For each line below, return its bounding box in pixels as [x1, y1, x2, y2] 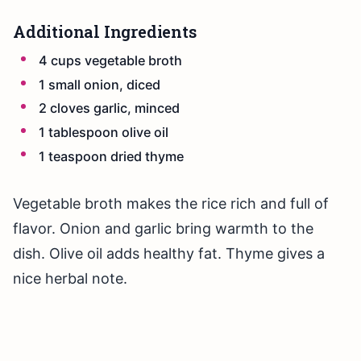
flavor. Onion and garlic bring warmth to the [13, 220, 313, 238]
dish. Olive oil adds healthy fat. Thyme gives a [13, 245, 325, 263]
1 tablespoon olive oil [39, 123, 168, 140]
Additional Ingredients [13, 21, 197, 43]
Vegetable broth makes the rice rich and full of [13, 195, 329, 213]
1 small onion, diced [39, 76, 160, 93]
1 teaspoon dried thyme [39, 147, 184, 164]
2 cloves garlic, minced [39, 100, 180, 117]
